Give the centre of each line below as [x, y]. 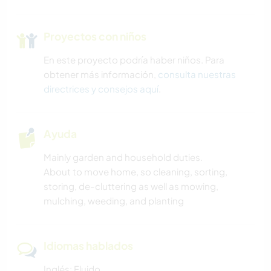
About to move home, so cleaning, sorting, [135, 172]
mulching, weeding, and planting [114, 201]
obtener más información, [101, 74]
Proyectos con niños [95, 37]
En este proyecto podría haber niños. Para [134, 60]
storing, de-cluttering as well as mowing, [131, 186]
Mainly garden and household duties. [123, 157]
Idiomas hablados [88, 246]
